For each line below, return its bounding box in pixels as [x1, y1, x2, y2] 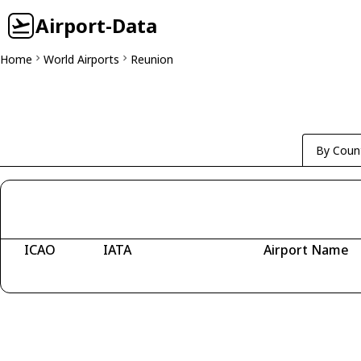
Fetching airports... [27, 265, 128, 280]
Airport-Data [35, 12, 157, 39]
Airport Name [263, 241, 349, 259]
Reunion [131, 52, 173, 67]
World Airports [44, 52, 119, 67]
